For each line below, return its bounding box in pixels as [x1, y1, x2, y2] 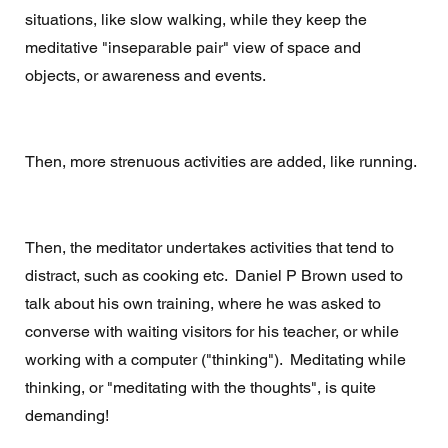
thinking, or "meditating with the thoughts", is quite [24, 378, 380, 398]
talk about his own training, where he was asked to [24, 294, 385, 314]
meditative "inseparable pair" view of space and [24, 38, 365, 58]
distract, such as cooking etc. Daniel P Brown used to [24, 266, 407, 286]
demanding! [24, 406, 113, 426]
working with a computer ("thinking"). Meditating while [24, 350, 410, 370]
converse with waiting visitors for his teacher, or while [24, 322, 403, 342]
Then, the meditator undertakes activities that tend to [24, 238, 398, 258]
